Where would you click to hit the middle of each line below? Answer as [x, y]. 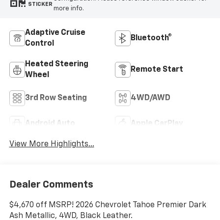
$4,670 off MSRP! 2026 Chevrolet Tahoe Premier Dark [108, 205]
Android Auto [50, 124]
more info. [69, 8]
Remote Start [157, 69]
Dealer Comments [51, 184]
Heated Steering [56, 64]
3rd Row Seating [56, 98]
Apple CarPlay [157, 124]
